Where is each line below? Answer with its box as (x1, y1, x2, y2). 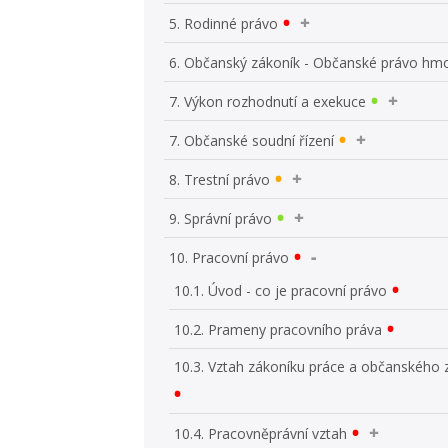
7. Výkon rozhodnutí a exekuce (169, 91, 367, 111)
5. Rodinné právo (169, 13, 279, 33)
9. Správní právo (169, 208, 273, 228)
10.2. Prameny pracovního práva (174, 319, 383, 339)
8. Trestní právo (169, 169, 271, 189)
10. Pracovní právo (169, 247, 290, 267)
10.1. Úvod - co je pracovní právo (174, 280, 388, 300)
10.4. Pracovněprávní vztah (174, 423, 348, 443)
